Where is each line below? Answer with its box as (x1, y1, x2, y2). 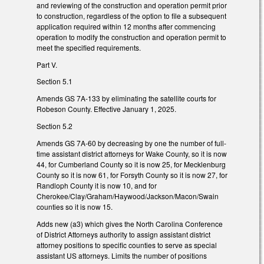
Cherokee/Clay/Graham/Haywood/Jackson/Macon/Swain (37, 190, 219, 201)
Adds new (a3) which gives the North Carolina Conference (37, 218, 223, 229)
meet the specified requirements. (37, 42, 141, 52)
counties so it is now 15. (37, 201, 113, 212)
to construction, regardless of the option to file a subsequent (37, 10, 226, 21)
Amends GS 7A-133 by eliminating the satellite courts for (37, 93, 216, 104)
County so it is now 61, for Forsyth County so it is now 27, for (37, 169, 227, 180)
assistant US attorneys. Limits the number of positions (37, 250, 207, 260)
